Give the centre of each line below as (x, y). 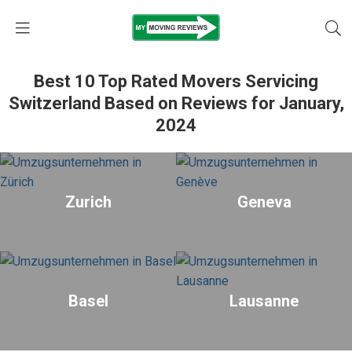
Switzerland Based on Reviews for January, (176, 103)
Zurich (88, 202)
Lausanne (264, 301)
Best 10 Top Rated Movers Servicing (176, 81)
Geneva (264, 202)
